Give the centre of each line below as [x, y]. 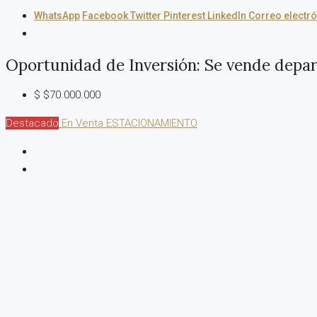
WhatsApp [57, 16]
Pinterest [185, 16]
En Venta [82, 123]
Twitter [147, 16]
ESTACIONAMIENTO [152, 123]
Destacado [32, 123]
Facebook [106, 16]
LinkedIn [228, 16]
